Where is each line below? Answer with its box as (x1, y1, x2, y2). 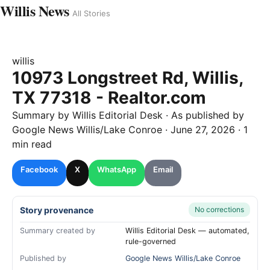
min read (12, 138, 52, 150)
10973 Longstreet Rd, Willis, (12, 67, 243, 88)
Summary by (12, 109, 72, 121)
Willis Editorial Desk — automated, (125, 226, 250, 235)
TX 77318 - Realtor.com (12, 87, 206, 108)
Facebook (20, 165, 58, 174)
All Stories (72, 8, 111, 18)
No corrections (195, 205, 244, 214)
